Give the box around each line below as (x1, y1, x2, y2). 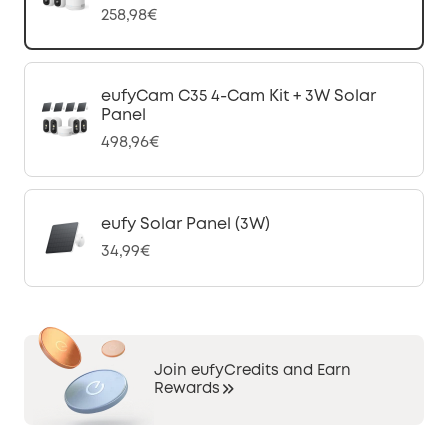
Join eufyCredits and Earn (154, 364, 351, 378)
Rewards (154, 382, 220, 397)
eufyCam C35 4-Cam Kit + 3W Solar (101, 89, 376, 104)
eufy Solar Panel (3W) (101, 217, 270, 232)
